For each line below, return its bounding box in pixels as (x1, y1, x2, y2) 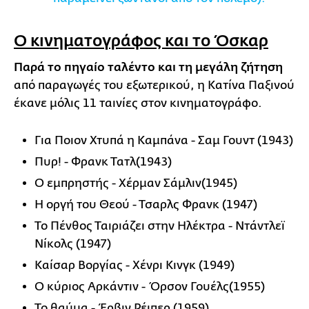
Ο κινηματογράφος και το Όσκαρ (14, 32, 268, 51)
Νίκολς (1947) (34, 237, 111, 251)
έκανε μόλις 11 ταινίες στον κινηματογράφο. (14, 97, 262, 110)
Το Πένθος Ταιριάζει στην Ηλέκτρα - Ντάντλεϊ (34, 219, 285, 233)
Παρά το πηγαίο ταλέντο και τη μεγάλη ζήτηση (14, 61, 283, 75)
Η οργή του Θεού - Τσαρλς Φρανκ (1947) (34, 198, 257, 212)
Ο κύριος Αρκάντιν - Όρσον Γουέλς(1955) (34, 280, 265, 294)
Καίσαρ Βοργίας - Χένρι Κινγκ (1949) (34, 259, 235, 272)
